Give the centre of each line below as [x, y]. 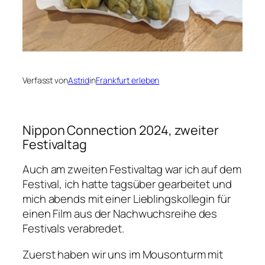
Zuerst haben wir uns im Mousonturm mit [123, 254]
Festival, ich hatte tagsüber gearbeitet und [127, 184]
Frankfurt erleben [128, 80]
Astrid [79, 80]
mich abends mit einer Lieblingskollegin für [127, 199]
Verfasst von [45, 80]
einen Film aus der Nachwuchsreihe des [120, 214]
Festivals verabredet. [73, 229]
